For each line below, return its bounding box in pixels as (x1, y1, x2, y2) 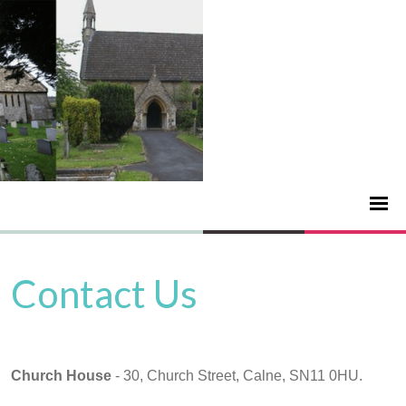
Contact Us (11, 271, 198, 317)
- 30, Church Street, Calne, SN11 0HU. (111, 368, 366, 384)
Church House (11, 368, 111, 384)
